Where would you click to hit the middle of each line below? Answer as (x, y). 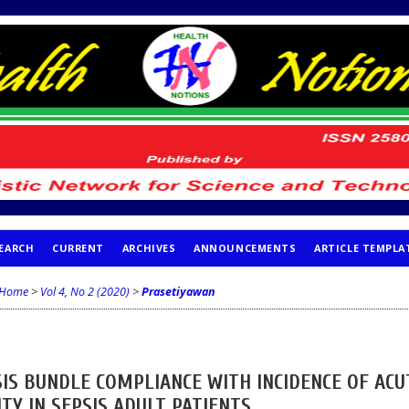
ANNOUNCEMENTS (245, 248)
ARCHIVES (149, 248)
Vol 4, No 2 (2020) (84, 291)
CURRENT (78, 248)
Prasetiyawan (178, 291)
